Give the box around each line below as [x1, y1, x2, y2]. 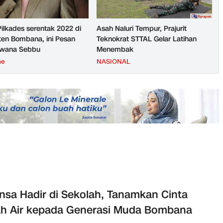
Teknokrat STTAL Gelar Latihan [97, 34, 197, 44]
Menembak [97, 45, 133, 55]
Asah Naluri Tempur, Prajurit [97, 24, 187, 34]
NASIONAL [97, 57, 130, 67]
